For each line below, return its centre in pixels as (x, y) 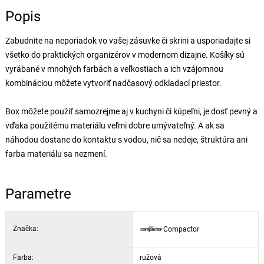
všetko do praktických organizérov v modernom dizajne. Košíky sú (125, 55)
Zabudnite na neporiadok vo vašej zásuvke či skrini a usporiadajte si (128, 41)
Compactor (181, 229)
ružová (150, 258)
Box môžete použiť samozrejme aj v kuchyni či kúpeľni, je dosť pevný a (131, 111)
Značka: (25, 229)
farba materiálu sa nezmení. (56, 154)
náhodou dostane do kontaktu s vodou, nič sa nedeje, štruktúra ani (126, 140)
